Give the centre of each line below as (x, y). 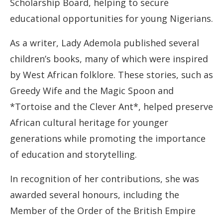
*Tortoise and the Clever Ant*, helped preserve (111, 107)
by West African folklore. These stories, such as (111, 75)
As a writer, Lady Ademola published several (105, 43)
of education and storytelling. (73, 155)
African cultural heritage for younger (89, 123)
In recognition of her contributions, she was (105, 179)
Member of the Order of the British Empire (103, 211)
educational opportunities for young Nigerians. (111, 19)
